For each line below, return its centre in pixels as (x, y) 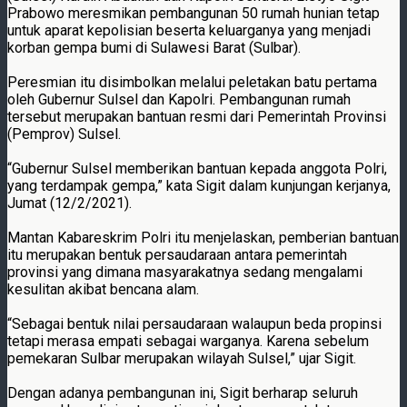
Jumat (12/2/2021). (69, 203)
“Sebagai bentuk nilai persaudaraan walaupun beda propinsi (194, 323)
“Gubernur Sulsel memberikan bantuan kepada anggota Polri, (197, 168)
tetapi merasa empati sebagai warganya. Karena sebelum (188, 341)
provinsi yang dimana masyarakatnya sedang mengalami (185, 272)
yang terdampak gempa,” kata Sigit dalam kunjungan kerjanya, (199, 185)
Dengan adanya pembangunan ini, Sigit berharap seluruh (183, 392)
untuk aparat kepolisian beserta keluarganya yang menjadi (189, 30)
